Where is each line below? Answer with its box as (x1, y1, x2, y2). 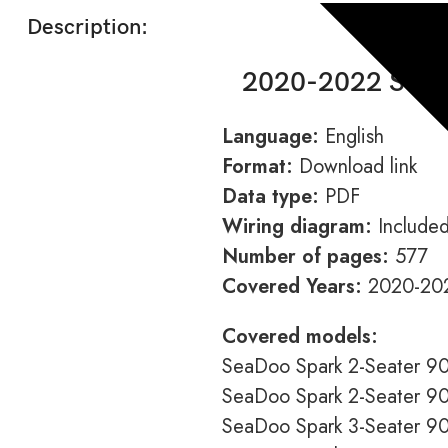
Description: (27, 14, 148, 42)
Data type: (222, 182, 319, 212)
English (319, 122, 384, 152)
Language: (222, 122, 319, 152)
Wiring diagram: (222, 212, 372, 242)
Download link (293, 152, 417, 182)
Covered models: (222, 322, 378, 352)
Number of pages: (222, 242, 389, 272)
